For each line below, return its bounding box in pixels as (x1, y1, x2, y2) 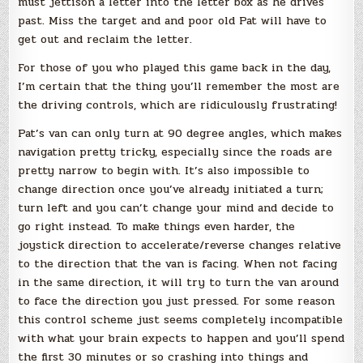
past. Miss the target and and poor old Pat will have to (18, 11, 327, 29)
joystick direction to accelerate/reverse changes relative (18, 236, 342, 254)
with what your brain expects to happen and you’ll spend (18, 329, 345, 347)
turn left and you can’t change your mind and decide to (18, 199, 335, 216)
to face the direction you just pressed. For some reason (18, 292, 335, 310)
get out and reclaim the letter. (18, 30, 193, 48)
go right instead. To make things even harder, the (18, 217, 296, 235)
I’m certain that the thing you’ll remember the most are (18, 77, 340, 95)
